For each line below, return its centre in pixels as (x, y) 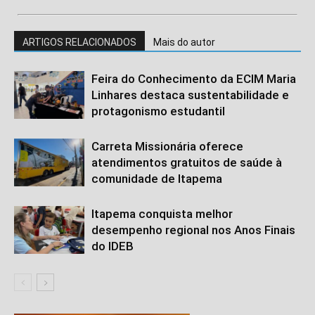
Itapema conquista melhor (162, 213)
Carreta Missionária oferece (167, 146)
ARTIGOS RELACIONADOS (79, 42)
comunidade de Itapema (157, 178)
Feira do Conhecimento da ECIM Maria (194, 78)
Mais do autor (184, 42)
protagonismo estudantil (158, 111)
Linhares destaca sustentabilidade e (190, 95)
